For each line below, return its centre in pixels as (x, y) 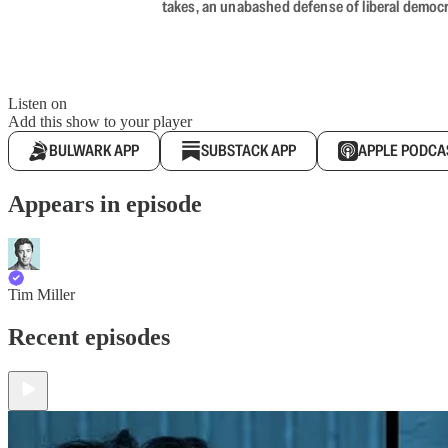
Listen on (37, 103)
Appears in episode (105, 203)
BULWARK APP (94, 150)
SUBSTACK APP (248, 150)
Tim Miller (41, 294)
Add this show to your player (100, 121)
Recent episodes (89, 336)
